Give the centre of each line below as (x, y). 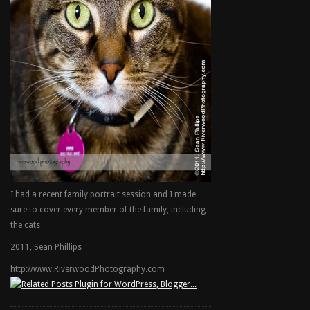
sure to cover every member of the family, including (108, 210)
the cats (25, 225)
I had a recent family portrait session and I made (103, 194)
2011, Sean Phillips (46, 247)
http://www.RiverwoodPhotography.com (88, 269)
